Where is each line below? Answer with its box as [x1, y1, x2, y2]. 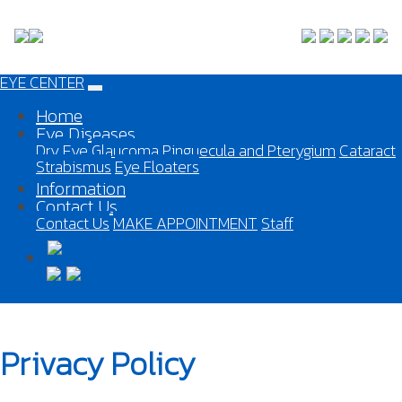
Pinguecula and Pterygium [162, 138, 336, 162]
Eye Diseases [36, 120, 135, 147]
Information [36, 174, 126, 202]
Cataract [339, 138, 396, 162]
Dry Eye [36, 138, 88, 162]
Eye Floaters [115, 154, 199, 179]
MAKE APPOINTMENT [113, 210, 258, 235]
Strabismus [36, 154, 111, 179]
